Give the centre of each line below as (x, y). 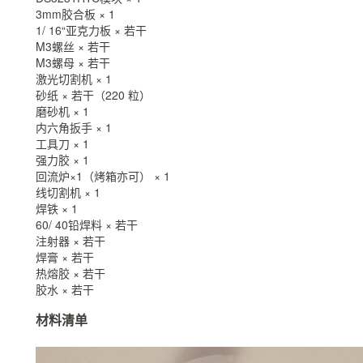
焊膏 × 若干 (65, 256)
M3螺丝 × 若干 (73, 46)
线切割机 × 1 (68, 192)
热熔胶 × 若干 (70, 273)
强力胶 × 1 (62, 159)
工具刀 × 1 (62, 143)
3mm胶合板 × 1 (75, 13)
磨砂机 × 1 (62, 111)
